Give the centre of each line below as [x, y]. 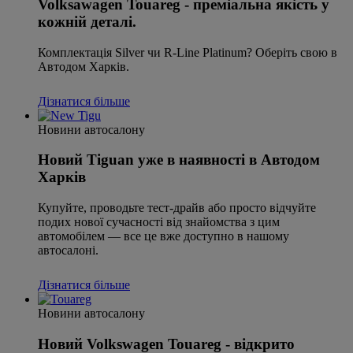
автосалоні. [68, 251]
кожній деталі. [87, 21]
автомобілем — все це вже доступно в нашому [163, 236]
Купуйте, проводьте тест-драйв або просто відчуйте [177, 208]
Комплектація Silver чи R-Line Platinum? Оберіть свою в [188, 52]
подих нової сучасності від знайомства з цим [159, 222]
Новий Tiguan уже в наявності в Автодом [179, 160]
